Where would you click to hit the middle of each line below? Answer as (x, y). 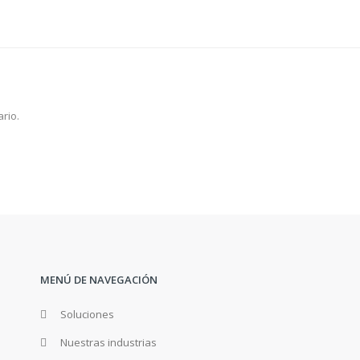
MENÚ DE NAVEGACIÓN (99, 280)
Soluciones (87, 314)
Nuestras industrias (108, 342)
